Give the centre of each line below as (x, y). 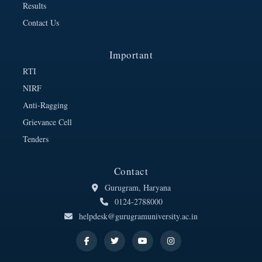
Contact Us (41, 22)
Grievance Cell (47, 122)
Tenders (35, 139)
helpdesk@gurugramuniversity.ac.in (137, 216)
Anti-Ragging (45, 105)
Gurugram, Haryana (136, 187)
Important (131, 54)
